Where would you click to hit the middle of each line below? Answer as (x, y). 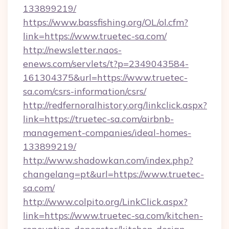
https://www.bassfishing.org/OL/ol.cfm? (106, 22)
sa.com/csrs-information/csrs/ (85, 91)
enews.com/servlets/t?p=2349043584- (106, 64)
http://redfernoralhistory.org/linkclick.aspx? (115, 105)
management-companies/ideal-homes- (107, 133)
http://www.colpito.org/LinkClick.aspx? (105, 202)
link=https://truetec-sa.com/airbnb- (98, 119)
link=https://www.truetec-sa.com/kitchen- (113, 215)
